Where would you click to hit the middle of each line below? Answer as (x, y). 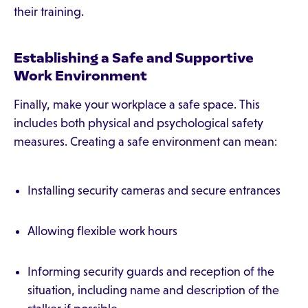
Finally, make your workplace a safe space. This (137, 104)
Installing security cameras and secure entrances (154, 190)
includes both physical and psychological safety (139, 123)
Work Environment (80, 76)
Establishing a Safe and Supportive (134, 58)
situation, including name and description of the (153, 290)
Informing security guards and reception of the (151, 272)
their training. (49, 12)
